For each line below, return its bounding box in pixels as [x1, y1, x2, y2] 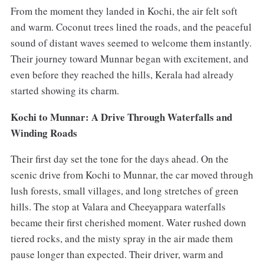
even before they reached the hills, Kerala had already [10, 67, 234, 81]
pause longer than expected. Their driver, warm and [10, 247, 223, 262]
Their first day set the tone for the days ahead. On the [10, 152, 229, 166]
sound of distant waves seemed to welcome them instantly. [10, 35, 252, 49]
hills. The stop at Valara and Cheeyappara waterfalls [10, 200, 226, 214]
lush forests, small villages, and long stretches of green [10, 184, 239, 198]
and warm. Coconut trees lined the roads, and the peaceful [10, 19, 252, 34]
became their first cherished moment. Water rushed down [10, 216, 246, 230]
